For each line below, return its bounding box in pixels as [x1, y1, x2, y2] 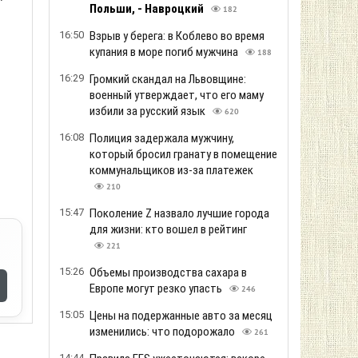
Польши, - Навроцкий [89, 2, 206, 16]
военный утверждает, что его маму [89, 88, 264, 102]
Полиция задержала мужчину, [89, 131, 234, 145]
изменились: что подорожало [89, 324, 237, 339]
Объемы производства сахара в [89, 265, 247, 280]
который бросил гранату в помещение [89, 147, 277, 161]
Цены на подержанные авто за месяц [89, 308, 272, 323]
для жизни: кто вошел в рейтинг [89, 222, 247, 237]
